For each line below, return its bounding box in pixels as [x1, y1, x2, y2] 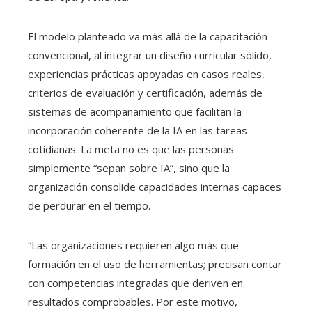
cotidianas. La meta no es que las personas [28, 142, 234, 157]
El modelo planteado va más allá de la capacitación [28, 29, 267, 44]
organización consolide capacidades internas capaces [28, 180, 281, 194]
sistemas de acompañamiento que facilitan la [28, 104, 242, 119]
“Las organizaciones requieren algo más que [28, 238, 239, 253]
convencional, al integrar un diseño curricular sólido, [28, 48, 272, 63]
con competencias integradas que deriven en [28, 276, 243, 290]
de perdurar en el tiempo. [28, 198, 150, 213]
